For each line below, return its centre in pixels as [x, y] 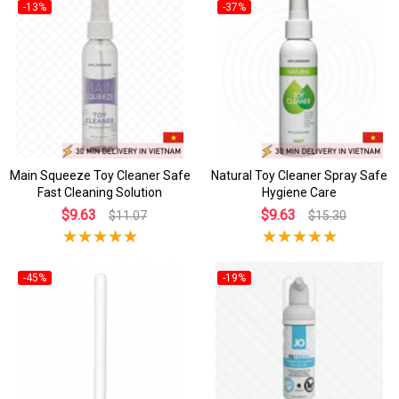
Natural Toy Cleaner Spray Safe [299, 175]
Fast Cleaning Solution [100, 192]
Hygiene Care [299, 192]
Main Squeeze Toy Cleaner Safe [100, 175]
